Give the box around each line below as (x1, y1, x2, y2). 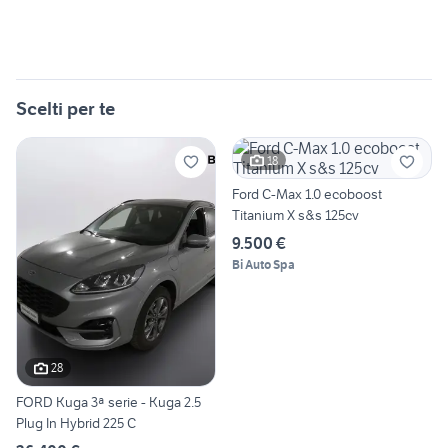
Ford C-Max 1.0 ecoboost (232, 185, 382, 204)
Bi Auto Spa (232, 257, 295, 273)
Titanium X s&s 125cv (232, 206, 359, 225)
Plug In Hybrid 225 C (16, 413, 136, 432)
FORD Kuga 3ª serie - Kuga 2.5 (16, 392, 201, 411)
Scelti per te (16, 97, 115, 121)
